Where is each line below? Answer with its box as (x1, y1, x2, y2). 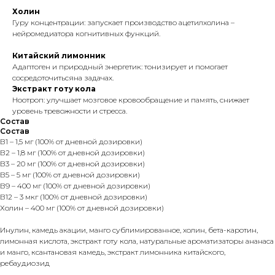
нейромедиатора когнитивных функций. (12, 29, 160, 39)
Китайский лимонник (12, 51, 106, 61)
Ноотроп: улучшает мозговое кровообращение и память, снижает (12, 95, 249, 105)
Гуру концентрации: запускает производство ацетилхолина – (12, 18, 234, 28)
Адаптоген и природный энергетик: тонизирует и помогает (12, 62, 228, 72)
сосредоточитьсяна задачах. (12, 73, 114, 83)
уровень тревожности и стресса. (12, 106, 127, 116)
